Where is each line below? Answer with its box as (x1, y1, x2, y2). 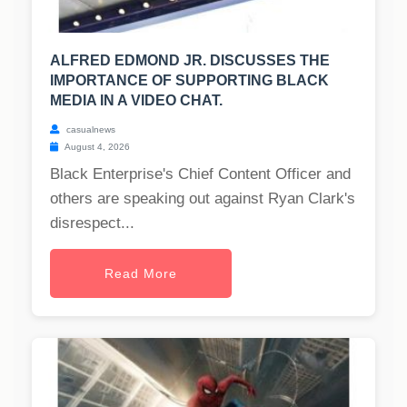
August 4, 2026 (63, 142, 130, 153)
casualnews (64, 124, 115, 135)
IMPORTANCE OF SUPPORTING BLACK (50, 73, 329, 89)
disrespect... (50, 214, 134, 233)
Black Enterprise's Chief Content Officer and (50, 165, 351, 184)
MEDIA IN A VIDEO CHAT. (50, 93, 223, 109)
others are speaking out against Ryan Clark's (50, 190, 355, 208)
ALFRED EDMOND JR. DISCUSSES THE (50, 53, 330, 69)
